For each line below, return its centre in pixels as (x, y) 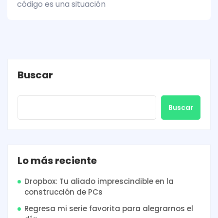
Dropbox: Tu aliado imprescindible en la (99, 181)
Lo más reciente (57, 160)
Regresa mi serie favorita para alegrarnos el (109, 208)
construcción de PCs (64, 192)
